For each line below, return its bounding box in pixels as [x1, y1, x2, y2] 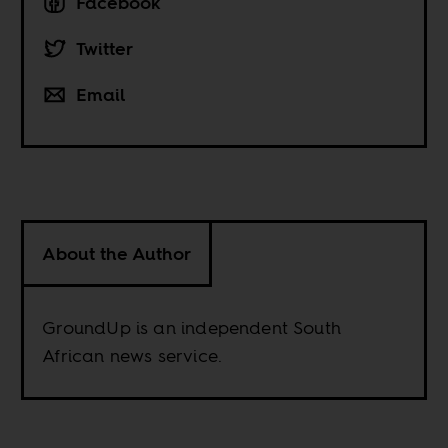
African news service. [42, 342, 223, 368]
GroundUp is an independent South [42, 314, 342, 340]
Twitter [76, 35, 134, 61]
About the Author [42, 240, 192, 266]
